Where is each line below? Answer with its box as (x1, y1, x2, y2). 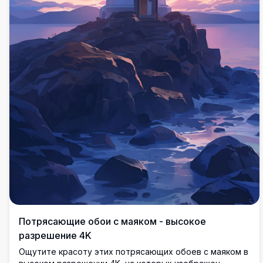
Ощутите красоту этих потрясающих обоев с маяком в (19, 247, 248, 257)
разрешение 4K (19, 230, 92, 242)
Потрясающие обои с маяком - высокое (19, 215, 206, 228)
